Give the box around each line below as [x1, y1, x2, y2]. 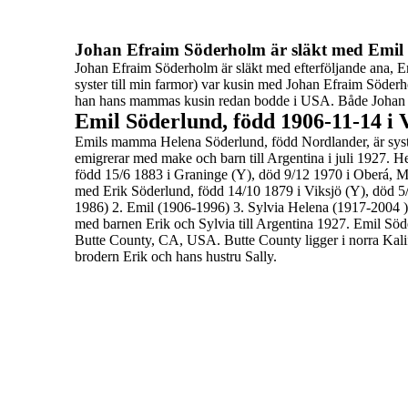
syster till [75, 76, 129, 92]
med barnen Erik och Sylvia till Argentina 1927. [75, 216, 353, 231]
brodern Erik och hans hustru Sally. [75, 249, 277, 264]
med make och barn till [133, 150, 267, 166]
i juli [328, 150, 357, 166]
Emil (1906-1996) [127, 199, 229, 215]
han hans [75, 93, 129, 108]
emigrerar [75, 150, 133, 166]
